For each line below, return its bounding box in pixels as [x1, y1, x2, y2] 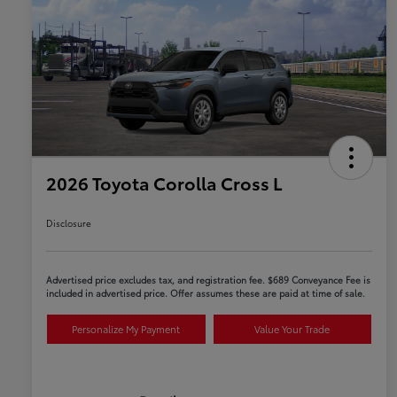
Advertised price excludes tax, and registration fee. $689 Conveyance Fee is [46, 273, 370, 287]
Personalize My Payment [72, 322, 181, 337]
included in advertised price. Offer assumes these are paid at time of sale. [46, 286, 365, 300]
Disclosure [46, 216, 91, 230]
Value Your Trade [254, 322, 331, 337]
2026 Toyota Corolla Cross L [46, 170, 283, 196]
